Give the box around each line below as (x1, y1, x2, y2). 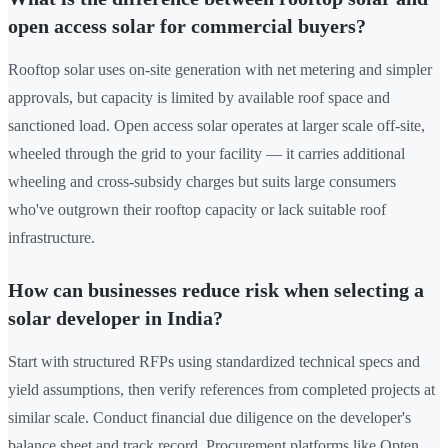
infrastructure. (8, 229, 95, 247)
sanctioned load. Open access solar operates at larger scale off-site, (8, 117, 425, 135)
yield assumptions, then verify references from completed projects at (8, 381, 435, 399)
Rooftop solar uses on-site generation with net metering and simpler (8, 61, 432, 79)
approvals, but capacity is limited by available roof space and (8, 89, 390, 107)
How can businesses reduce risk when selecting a (8, 279, 424, 302)
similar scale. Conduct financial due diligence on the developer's (8, 409, 411, 427)
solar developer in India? (8, 307, 223, 330)
